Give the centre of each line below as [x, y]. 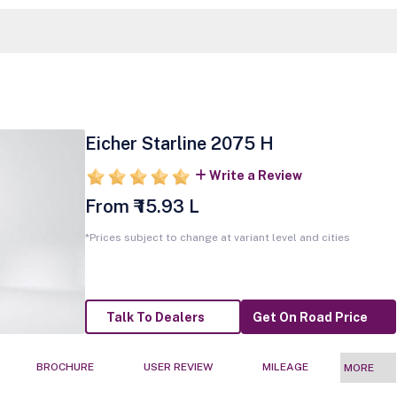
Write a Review [255, 175]
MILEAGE [285, 367]
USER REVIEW [178, 367]
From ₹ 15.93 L [142, 206]
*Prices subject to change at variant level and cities [217, 237]
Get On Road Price [310, 318]
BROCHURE [65, 367]
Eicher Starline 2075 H [179, 144]
